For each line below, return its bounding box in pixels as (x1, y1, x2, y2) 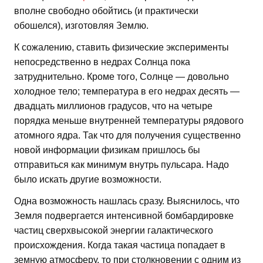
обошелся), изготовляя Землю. (14, 20, 149, 31)
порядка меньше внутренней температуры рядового (14, 115, 244, 126)
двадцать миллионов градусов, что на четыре (14, 100, 213, 111)
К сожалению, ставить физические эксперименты (14, 42, 229, 52)
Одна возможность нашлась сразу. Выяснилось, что (14, 195, 240, 206)
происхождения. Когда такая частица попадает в (14, 240, 225, 250)
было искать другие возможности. (14, 174, 161, 184)
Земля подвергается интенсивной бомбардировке (14, 210, 234, 221)
